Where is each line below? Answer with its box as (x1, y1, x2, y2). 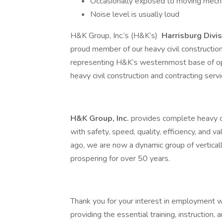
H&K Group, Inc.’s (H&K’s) (70, 30, 160, 41)
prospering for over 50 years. (70, 153, 170, 164)
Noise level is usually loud (90, 9, 181, 20)
